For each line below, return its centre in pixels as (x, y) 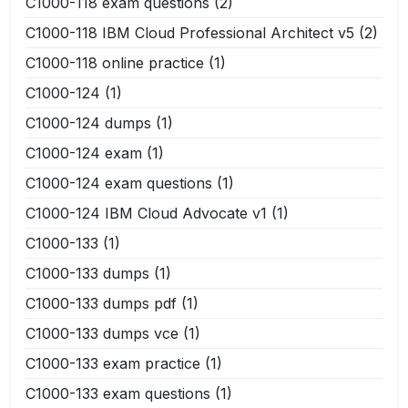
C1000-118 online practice (115, 62)
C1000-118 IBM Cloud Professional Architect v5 (190, 32)
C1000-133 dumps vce (102, 333)
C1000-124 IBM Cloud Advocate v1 (146, 213)
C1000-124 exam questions (119, 183)
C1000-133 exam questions (118, 393)
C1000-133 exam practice (113, 363)
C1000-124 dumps (88, 122)
